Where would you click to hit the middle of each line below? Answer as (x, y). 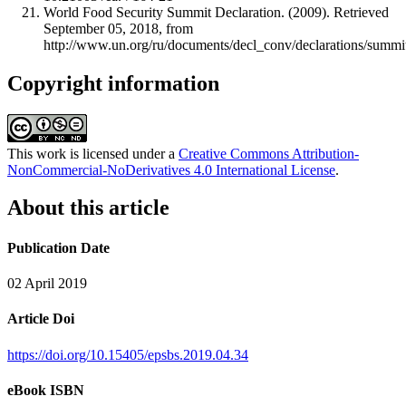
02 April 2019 (47, 283)
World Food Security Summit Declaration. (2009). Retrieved (216, 12)
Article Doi (41, 319)
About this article (88, 208)
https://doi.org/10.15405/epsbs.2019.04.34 (128, 354)
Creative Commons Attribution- (269, 153)
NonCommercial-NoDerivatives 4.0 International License (171, 169)
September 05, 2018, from (118, 28)
